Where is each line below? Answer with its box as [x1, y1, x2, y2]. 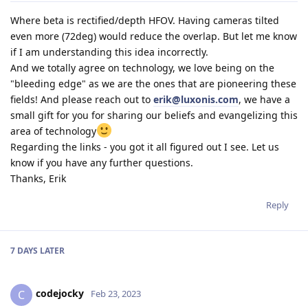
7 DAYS [10, 244, 38, 256]
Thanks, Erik [10, 171, 66, 185]
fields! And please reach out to [10, 92, 153, 106]
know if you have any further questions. [10, 155, 193, 169]
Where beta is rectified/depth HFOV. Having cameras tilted [10, 13, 279, 27]
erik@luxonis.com [153, 92, 239, 106]
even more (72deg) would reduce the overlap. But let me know [10, 29, 297, 43]
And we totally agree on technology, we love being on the [10, 60, 274, 74]
